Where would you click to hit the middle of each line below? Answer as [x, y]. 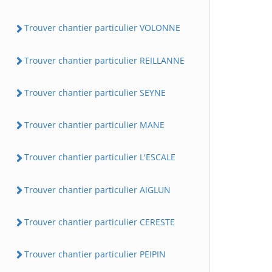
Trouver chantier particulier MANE [94, 125]
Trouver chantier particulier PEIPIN [95, 254]
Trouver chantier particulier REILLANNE [104, 60]
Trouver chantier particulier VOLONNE [102, 28]
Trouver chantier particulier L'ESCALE [100, 157]
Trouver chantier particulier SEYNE [95, 92]
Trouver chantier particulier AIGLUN [97, 189]
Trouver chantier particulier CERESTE [100, 222]
